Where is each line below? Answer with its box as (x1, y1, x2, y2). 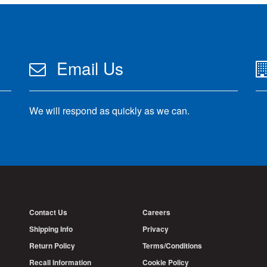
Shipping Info (29, 223, 73, 234)
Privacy (142, 223, 169, 234)
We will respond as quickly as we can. (29, 103, 190, 117)
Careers (142, 206, 170, 218)
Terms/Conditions (142, 240, 202, 251)
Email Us (57, 55, 123, 80)
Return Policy (29, 240, 75, 251)
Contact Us (29, 206, 67, 218)
